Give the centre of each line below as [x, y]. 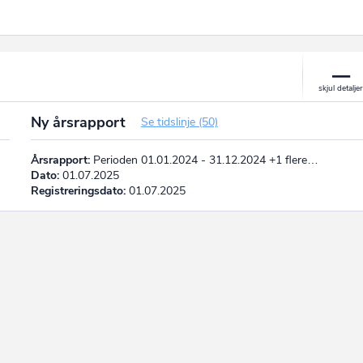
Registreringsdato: [78, 190]
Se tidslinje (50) [179, 122]
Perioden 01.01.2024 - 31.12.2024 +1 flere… [204, 160]
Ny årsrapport [80, 122]
